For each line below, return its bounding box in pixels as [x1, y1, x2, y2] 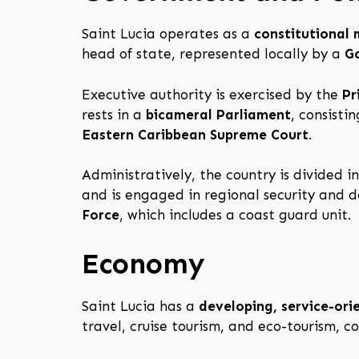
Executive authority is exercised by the [82, 86, 342, 103]
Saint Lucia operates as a [82, 26, 254, 42]
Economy [82, 246, 204, 280]
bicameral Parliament [146, 106, 291, 123]
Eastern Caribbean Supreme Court [82, 126, 309, 143]
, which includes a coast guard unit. [119, 207, 351, 224]
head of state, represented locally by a [82, 46, 345, 63]
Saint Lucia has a [82, 297, 199, 314]
